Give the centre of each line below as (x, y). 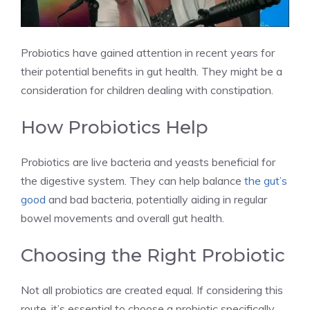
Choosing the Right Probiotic (153, 255)
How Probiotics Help (115, 127)
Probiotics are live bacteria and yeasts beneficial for (148, 162)
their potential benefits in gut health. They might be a (152, 71)
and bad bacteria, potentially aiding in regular (156, 199)
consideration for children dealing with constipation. (147, 90)
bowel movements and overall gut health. (122, 218)
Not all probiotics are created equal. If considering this (152, 290)
